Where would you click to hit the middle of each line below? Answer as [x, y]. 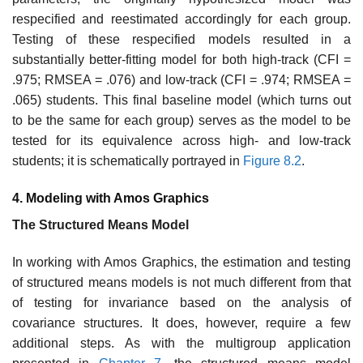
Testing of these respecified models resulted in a [181, 40]
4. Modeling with [62, 198]
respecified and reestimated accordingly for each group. [181, 19]
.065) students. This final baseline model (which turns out [181, 100]
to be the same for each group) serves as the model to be [181, 121]
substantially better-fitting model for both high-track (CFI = [181, 60]
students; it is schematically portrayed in [128, 161]
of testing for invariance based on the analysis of [181, 302]
